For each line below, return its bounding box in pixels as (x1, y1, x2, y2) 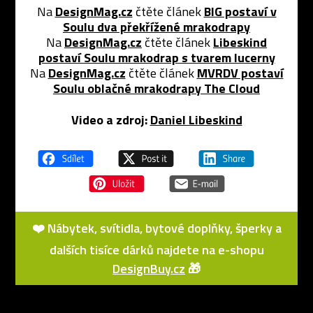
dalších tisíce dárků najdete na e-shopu (49, 240, 264, 259)
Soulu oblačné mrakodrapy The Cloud (53, 79, 260, 98)
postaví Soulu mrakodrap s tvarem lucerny (38, 48, 275, 67)
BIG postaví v (203, 2, 277, 21)
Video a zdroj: (71, 110, 147, 129)
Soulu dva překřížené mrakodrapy (63, 17, 250, 36)
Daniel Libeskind (150, 110, 242, 129)
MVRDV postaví (196, 64, 284, 82)
